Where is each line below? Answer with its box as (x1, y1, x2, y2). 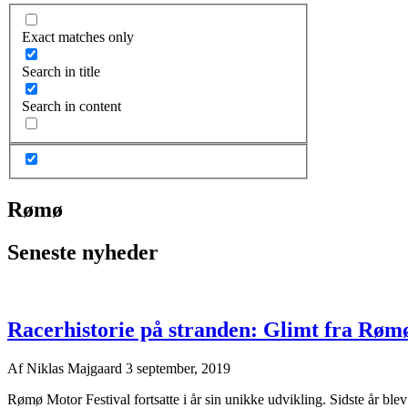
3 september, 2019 (126, 360, 230, 376)
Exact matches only (22, 28, 134, 45)
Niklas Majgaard (26, 360, 126, 376)
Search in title (22, 63, 100, 79)
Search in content (22, 97, 121, 114)
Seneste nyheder (7, 240, 158, 264)
